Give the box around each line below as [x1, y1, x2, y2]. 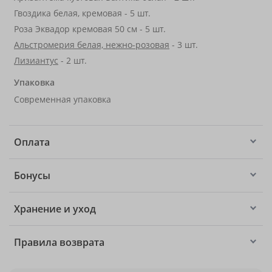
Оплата [14, 135, 50, 149]
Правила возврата [14, 236, 104, 249]
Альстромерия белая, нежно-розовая [14, 39, 169, 50]
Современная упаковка [14, 93, 111, 105]
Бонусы [14, 169, 50, 182]
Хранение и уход [14, 202, 96, 216]
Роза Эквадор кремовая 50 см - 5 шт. [14, 23, 166, 35]
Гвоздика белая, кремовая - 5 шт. [14, 7, 151, 19]
